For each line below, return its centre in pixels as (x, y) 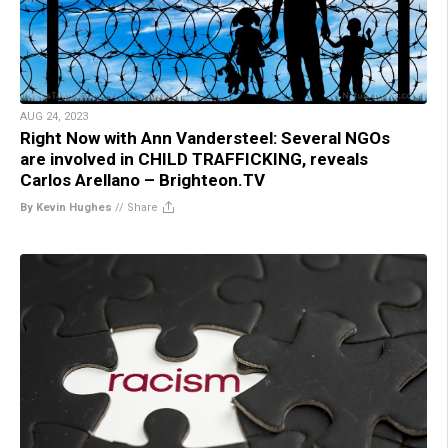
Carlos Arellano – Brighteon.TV (142, 179)
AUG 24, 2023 (54, 116)
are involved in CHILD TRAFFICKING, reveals (194, 158)
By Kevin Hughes (66, 207)
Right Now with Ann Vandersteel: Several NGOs (205, 137)
